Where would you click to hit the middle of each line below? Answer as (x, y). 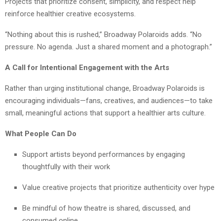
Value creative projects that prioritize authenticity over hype (118, 188)
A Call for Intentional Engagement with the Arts (87, 68)
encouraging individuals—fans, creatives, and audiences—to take (109, 101)
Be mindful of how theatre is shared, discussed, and (106, 208)
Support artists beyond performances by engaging (104, 155)
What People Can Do (41, 134)
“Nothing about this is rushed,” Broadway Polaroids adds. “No (103, 35)
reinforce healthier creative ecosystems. (70, 14)
